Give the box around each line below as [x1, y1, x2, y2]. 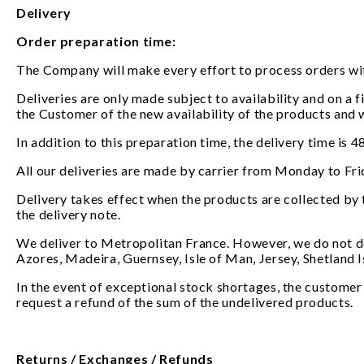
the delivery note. [16, 206, 124, 222]
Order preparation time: [16, 33, 180, 49]
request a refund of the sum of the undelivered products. [16, 294, 353, 310]
